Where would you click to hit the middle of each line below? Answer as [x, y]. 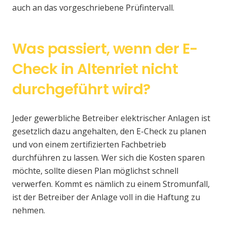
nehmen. [29, 211]
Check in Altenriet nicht [95, 69]
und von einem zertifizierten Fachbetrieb [89, 145]
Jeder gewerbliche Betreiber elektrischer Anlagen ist [111, 118]
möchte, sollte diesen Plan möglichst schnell [95, 171]
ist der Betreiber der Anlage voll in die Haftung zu [106, 197]
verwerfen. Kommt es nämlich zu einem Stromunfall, [111, 184]
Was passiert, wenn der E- [105, 49]
